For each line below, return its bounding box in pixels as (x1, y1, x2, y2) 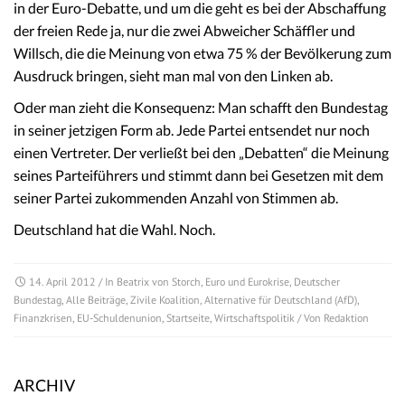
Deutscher (294, 275, 340, 289)
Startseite (166, 311, 210, 325)
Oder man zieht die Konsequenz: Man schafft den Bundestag (14, 99, 388, 117)
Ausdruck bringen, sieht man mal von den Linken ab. (14, 67, 333, 85)
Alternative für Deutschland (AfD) (204, 293, 357, 307)
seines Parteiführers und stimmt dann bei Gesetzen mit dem (14, 166, 383, 184)
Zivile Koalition (130, 293, 200, 307)
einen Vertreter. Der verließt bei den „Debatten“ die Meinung (14, 144, 389, 162)
